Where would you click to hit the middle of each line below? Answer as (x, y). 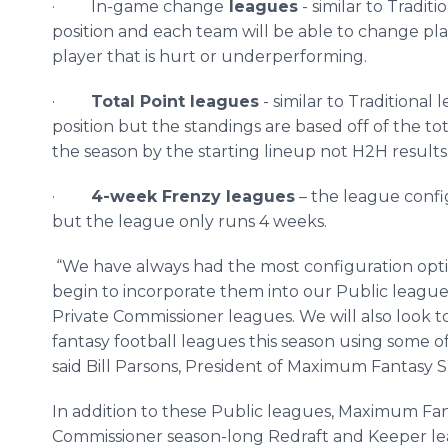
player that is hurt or (136, 56)
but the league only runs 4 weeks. (189, 221)
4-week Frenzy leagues (193, 196)
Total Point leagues (175, 101)
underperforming (292, 56)
